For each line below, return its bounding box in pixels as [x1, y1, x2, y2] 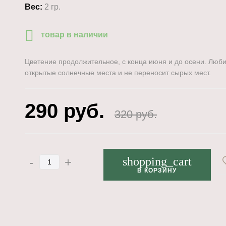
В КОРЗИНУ [137, 167, 177, 174]
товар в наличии [41, 30, 108, 39]
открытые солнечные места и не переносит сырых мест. [25, 69, 211, 77]
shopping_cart [122, 155, 192, 168]
